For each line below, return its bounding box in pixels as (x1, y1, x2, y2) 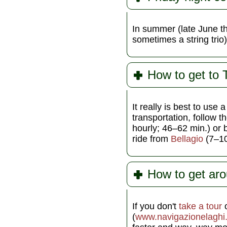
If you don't (132, 201, 179, 211)
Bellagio (171, 133, 203, 144)
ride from (132, 133, 171, 144)
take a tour (179, 201, 222, 211)
